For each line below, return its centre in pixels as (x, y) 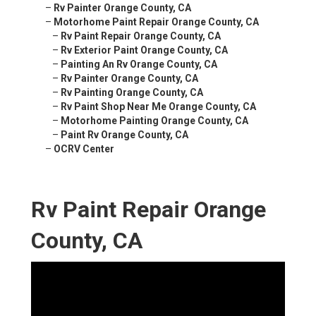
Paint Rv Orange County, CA (124, 135)
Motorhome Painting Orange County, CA (154, 121)
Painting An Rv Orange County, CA (139, 65)
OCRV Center (84, 149)
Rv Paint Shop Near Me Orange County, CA (158, 107)
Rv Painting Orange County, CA (132, 93)
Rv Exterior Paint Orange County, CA (144, 50)
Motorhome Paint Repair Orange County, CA (156, 22)
